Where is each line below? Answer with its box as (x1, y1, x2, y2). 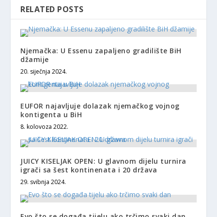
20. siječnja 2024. (20, 67, 67, 76)
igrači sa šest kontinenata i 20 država (20, 165, 157, 174)
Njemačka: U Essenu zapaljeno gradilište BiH (20, 46, 182, 55)
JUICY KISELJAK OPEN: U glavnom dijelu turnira (20, 156, 186, 166)
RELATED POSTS (20, 3, 84, 15)
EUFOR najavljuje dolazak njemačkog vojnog (20, 101, 180, 110)
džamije (20, 54, 49, 64)
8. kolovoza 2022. (20, 122, 69, 131)
